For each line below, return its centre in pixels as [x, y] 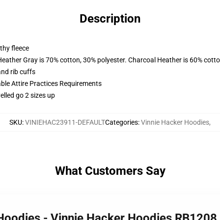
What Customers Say [110, 171]
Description [110, 19]
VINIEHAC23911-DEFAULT [65, 122]
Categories [122, 122]
